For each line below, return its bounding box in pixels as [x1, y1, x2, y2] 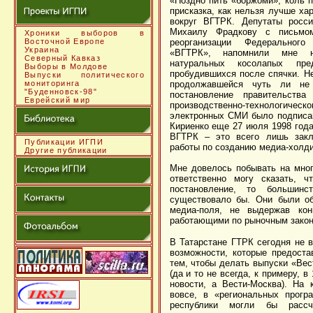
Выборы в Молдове [24, 62, 108, 71]
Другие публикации [24, 146, 108, 154]
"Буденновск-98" [24, 87, 97, 96]
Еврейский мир [24, 96, 91, 104]
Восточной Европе [24, 37, 105, 45]
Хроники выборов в [24, 29, 145, 37]
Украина [24, 45, 60, 54]
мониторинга [24, 79, 80, 87]
